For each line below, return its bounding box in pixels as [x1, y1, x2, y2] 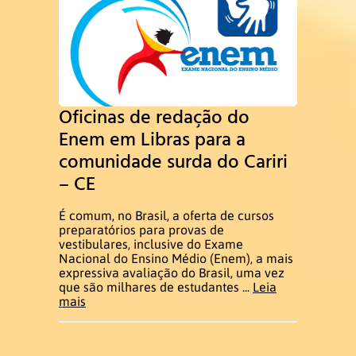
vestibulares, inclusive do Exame [59, 236, 243, 251]
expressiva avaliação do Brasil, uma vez [59, 265, 284, 280]
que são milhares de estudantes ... [59, 279, 253, 294]
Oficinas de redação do [59, 101, 250, 133]
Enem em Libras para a [59, 123, 246, 155]
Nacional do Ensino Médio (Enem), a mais [59, 250, 293, 265]
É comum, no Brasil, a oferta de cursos [59, 207, 274, 222]
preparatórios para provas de [59, 222, 224, 237]
